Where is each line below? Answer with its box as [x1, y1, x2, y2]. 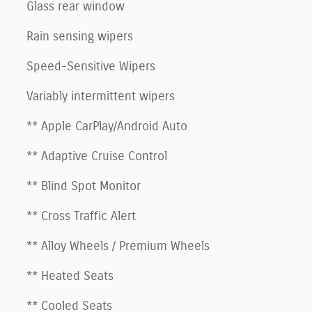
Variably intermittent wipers [26, 90, 175, 103]
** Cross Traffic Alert [26, 210, 136, 223]
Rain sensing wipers [26, 30, 133, 43]
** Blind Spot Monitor [26, 180, 141, 193]
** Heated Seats [26, 270, 114, 283]
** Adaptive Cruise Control [26, 150, 167, 163]
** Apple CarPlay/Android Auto [26, 120, 187, 133]
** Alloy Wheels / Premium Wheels [26, 240, 210, 253]
